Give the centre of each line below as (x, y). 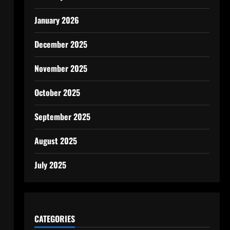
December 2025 (61, 44)
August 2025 (55, 141)
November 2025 (61, 68)
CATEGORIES (54, 219)
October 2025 (57, 92)
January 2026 (56, 20)
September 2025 (62, 117)
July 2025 (50, 165)
